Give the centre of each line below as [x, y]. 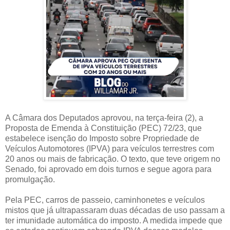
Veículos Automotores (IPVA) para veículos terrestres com [110, 148]
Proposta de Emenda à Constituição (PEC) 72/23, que [103, 128]
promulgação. [30, 179]
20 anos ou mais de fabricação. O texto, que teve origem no [113, 159]
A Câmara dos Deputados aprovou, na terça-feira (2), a [104, 118]
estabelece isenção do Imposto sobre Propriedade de [102, 138]
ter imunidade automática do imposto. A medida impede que [114, 220]
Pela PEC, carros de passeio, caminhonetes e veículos [105, 200]
